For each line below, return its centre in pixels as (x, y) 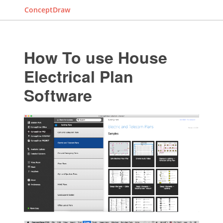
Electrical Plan (78, 76)
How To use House (95, 57)
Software (58, 95)
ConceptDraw (47, 10)
